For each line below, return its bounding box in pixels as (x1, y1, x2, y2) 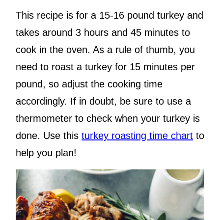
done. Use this (16, 130, 82, 141)
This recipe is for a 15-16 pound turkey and (16, 10, 203, 21)
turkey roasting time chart (82, 130, 193, 141)
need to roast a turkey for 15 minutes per (16, 61, 195, 73)
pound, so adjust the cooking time (16, 79, 163, 90)
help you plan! (16, 147, 77, 159)
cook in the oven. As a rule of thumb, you (16, 44, 195, 55)
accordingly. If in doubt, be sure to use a (16, 96, 191, 107)
